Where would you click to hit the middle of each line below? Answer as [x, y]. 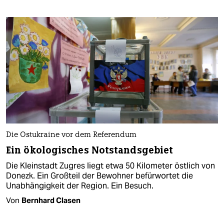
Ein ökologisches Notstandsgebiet [90, 150]
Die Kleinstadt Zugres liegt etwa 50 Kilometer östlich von [110, 165]
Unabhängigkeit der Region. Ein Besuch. [80, 185]
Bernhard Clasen [51, 200]
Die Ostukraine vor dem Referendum [71, 135]
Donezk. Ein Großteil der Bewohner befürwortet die [99, 175]
